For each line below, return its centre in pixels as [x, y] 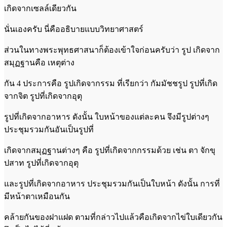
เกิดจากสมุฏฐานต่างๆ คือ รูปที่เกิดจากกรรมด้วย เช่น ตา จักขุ [110, 150]
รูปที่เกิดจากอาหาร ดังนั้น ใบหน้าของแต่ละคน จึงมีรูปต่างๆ [107, 117]
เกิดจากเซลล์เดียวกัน [40, 8]
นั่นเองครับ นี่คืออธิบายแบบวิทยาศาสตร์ [74, 29]
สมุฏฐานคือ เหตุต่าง [39, 62]
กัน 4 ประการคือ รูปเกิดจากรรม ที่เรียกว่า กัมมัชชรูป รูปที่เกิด [111, 83]
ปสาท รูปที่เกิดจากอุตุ [41, 163]
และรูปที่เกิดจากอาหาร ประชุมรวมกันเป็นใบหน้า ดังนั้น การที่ [112, 183]
